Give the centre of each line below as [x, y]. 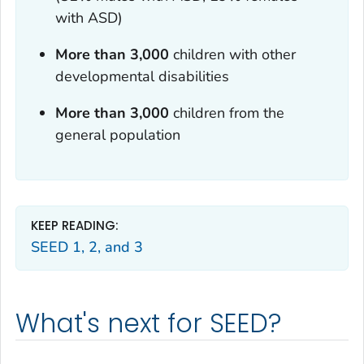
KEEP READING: [75, 225]
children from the [226, 113]
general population [117, 135]
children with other [232, 55]
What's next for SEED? [149, 323]
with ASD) [89, 18]
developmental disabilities [142, 77]
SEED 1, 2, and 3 [87, 247]
